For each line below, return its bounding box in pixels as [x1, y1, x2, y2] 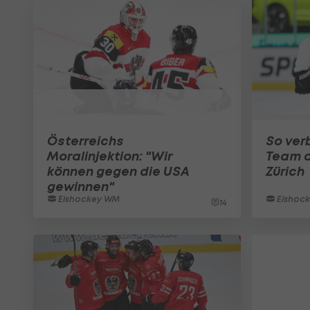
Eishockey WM [56, 193, 120, 204]
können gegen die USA [47, 163, 190, 179]
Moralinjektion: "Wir [47, 147, 172, 164]
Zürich [266, 163, 304, 179]
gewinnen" [47, 178, 114, 194]
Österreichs [47, 132, 124, 149]
